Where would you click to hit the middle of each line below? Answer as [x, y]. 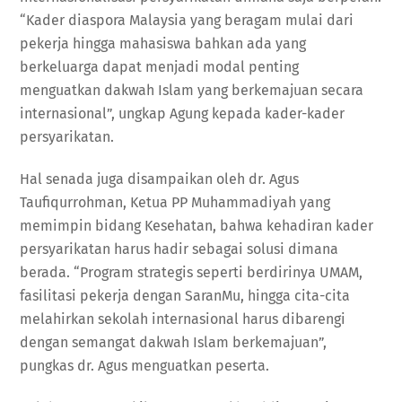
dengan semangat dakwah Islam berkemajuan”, [174, 343]
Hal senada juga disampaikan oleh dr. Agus [160, 179]
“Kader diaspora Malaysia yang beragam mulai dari [187, 21]
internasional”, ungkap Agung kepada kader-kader [183, 114]
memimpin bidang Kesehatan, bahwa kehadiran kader [197, 226]
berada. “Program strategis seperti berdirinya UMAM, [192, 273]
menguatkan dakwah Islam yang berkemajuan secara [192, 91]
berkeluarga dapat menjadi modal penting [160, 67]
